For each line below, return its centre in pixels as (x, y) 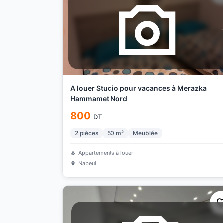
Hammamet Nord (99, 98)
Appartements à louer (106, 153)
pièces (89, 133)
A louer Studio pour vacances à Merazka (138, 88)
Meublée (145, 133)
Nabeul (87, 163)
